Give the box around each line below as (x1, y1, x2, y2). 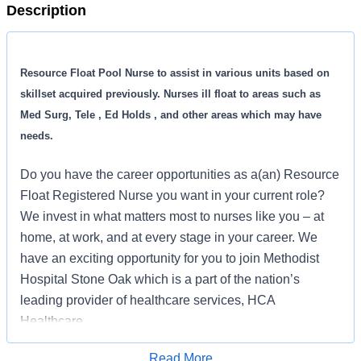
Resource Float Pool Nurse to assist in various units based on (20, 67, 330, 80)
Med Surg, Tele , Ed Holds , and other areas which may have (20, 109, 322, 122)
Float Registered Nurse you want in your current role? (20, 189, 325, 203)
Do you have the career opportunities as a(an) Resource (20, 168, 339, 182)
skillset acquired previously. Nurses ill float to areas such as (20, 88, 321, 101)
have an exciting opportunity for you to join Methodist (20, 251, 319, 266)
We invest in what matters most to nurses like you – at (20, 210, 324, 224)
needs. (20, 130, 53, 143)
